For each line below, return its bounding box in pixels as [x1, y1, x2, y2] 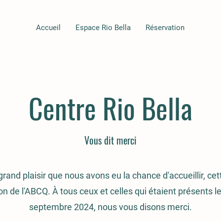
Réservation [146, 23, 184, 32]
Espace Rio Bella [75, 23, 131, 32]
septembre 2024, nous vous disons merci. [29, 202, 192, 213]
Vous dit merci [84, 133, 137, 148]
